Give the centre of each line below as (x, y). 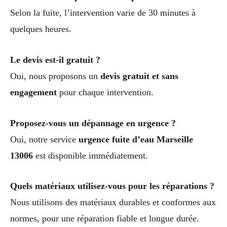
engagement (33, 92)
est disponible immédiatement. (90, 155)
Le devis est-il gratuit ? (55, 60)
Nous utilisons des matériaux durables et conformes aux (113, 202)
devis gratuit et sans (139, 76)
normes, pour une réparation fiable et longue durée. (105, 219)
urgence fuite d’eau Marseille (136, 139)
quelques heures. (41, 29)
